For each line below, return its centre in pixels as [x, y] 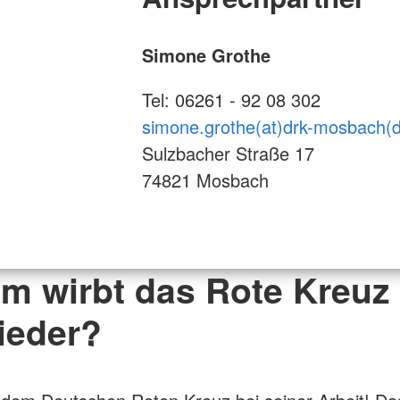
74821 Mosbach [205, 179]
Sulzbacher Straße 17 [228, 153]
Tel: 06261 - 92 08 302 [231, 99]
